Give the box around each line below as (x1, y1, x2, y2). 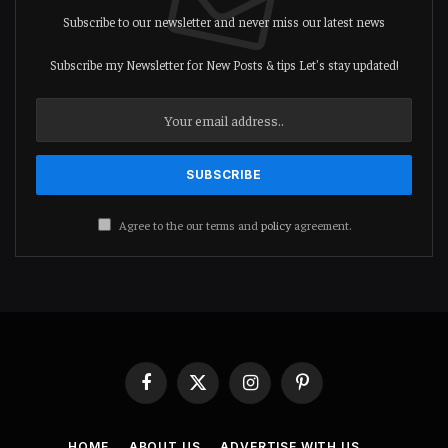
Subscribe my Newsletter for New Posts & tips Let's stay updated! (49, 56, 399, 74)
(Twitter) (196, 401, 243, 419)
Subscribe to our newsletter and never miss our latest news (63, 13, 385, 31)
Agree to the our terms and (115, 217, 261, 234)
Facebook (144, 382, 196, 400)
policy (260, 217, 291, 234)
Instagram (248, 382, 308, 400)
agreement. (290, 217, 351, 234)
